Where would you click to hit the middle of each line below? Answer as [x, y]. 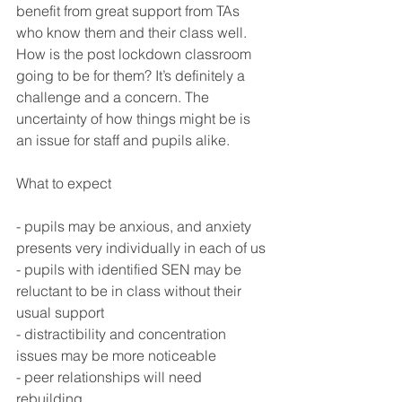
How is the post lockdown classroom [135, 54]
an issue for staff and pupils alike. [125, 140]
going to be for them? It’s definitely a [132, 75]
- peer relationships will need [111, 377]
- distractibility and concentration [123, 334]
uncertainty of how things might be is [135, 118]
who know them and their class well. [133, 32]
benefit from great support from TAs [130, 11]
